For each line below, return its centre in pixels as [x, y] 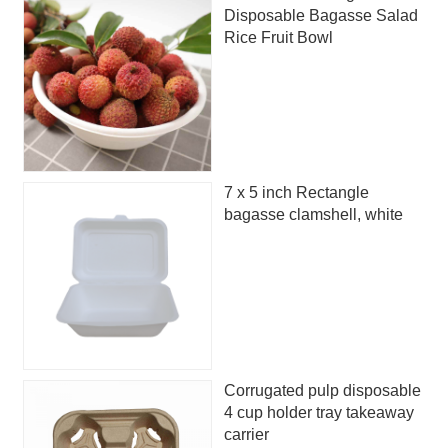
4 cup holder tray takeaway [318, 413]
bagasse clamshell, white [313, 214]
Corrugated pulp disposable [322, 391]
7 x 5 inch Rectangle [296, 192]
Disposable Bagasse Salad [320, 16]
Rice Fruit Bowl [278, 38]
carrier [246, 435]
